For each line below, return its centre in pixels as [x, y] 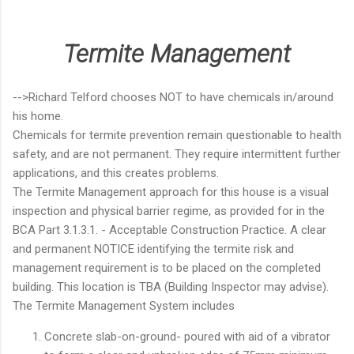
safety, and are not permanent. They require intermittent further [177, 154]
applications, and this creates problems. [116, 173]
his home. [38, 116]
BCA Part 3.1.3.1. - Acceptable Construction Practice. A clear [169, 230]
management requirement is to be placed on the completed [167, 267]
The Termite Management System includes [124, 305]
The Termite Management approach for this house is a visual [171, 192]
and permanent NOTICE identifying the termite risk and [153, 249]
